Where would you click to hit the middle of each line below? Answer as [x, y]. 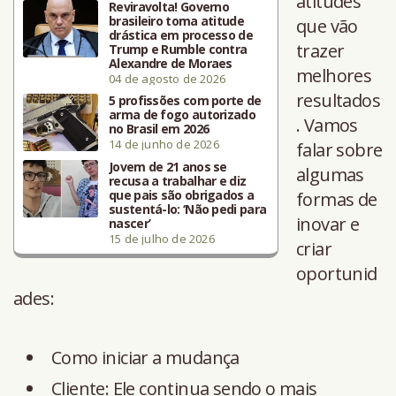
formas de [337, 199]
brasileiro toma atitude [176, 20]
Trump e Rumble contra [178, 49]
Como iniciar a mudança [145, 357]
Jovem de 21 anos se [168, 166]
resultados [339, 100]
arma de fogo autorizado [182, 114]
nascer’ [130, 223]
